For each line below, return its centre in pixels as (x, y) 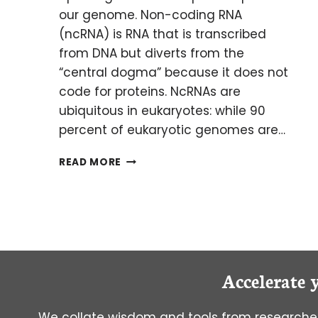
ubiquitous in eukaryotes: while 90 (162, 110)
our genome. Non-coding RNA (150, 15)
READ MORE (91, 162)
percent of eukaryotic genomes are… (172, 130)
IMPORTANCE (157, 173)
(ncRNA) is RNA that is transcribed (163, 34)
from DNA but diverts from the (152, 53)
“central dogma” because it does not (174, 72)
